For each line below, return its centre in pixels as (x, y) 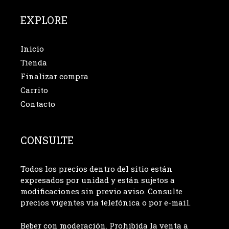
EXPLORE (44, 20)
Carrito (34, 90)
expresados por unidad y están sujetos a (98, 180)
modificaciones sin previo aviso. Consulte (101, 191)
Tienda (34, 63)
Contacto (38, 104)
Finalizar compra (54, 76)
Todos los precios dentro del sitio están (96, 169)
